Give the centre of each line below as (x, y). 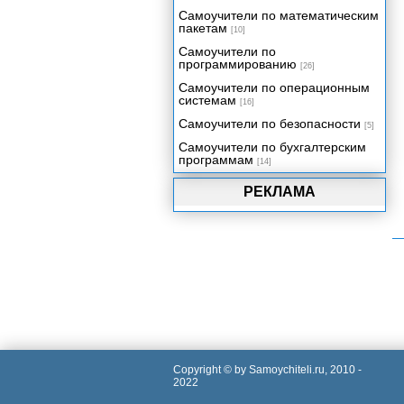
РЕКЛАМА (280, 192)
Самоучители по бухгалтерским (272, 147)
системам (207, 100)
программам (216, 160)
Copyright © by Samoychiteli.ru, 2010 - (267, 370)
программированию (238, 64)
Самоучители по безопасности (270, 124)
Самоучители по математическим (279, 15)
